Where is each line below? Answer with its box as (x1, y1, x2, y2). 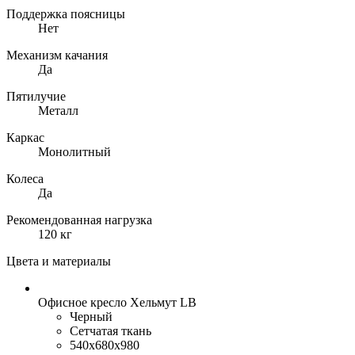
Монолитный (38, 145, 111, 159)
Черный (70, 310, 113, 324)
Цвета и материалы (6, 254, 111, 269)
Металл (38, 104, 78, 118)
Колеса (6, 172, 44, 186)
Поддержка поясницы (6, 7, 125, 21)
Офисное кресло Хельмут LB (38, 296, 197, 310)
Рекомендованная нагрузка (6, 213, 152, 227)
